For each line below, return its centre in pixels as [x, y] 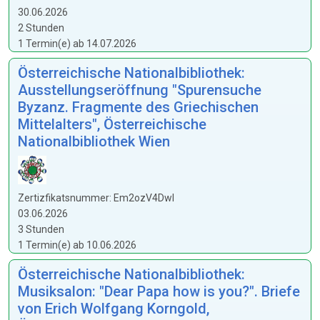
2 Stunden [41, 28]
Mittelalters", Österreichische [112, 124]
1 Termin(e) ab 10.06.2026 [77, 245]
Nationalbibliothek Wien [94, 141]
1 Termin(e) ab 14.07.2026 [77, 44]
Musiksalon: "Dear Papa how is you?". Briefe [159, 291]
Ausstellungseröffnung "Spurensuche [140, 90]
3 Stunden [41, 229]
